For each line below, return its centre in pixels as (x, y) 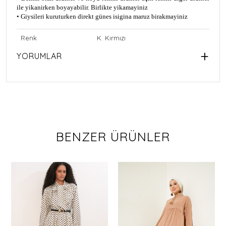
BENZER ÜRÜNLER (113, 137)
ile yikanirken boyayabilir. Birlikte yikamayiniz (82, 8)
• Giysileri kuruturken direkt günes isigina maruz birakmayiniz (102, 17)
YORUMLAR (39, 56)
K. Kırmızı (111, 38)
